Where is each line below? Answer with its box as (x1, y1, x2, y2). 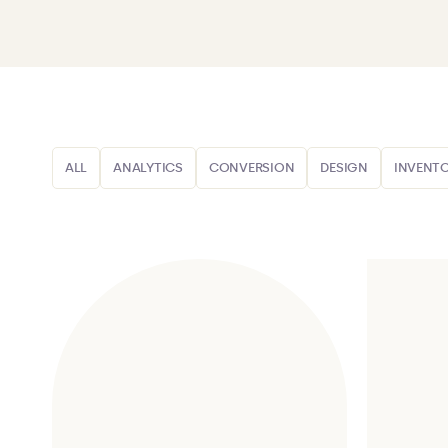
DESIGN (320, 160, 368, 175)
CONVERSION (208, 160, 295, 175)
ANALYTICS (113, 160, 183, 175)
